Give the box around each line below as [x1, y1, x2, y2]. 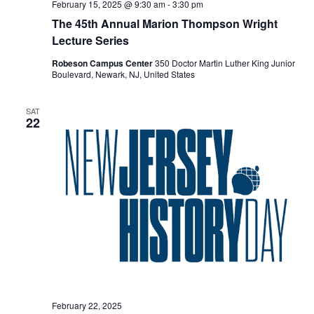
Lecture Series [51, 32, 129, 48]
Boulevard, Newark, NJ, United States [51, 67, 195, 80]
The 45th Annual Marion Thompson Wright [51, 15, 278, 32]
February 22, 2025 [51, 299, 122, 312]
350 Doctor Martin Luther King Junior [154, 56, 295, 69]
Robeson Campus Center [51, 56, 155, 69]
